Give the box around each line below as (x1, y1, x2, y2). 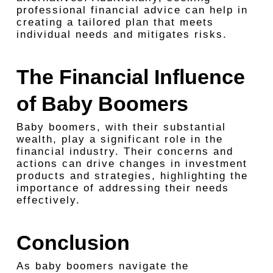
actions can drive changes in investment (16, 158, 247, 169)
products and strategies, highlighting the (16, 170, 248, 182)
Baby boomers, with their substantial (16, 121, 226, 133)
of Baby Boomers (16, 92, 188, 115)
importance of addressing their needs (16, 182, 229, 194)
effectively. (16, 194, 80, 206)
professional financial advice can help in (16, 4, 248, 16)
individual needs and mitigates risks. (16, 29, 227, 40)
